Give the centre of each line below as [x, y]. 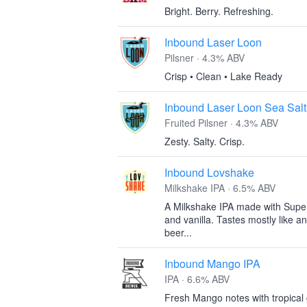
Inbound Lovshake [209, 172]
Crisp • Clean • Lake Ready [223, 76]
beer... [178, 232]
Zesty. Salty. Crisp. [205, 141]
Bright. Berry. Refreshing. [219, 11]
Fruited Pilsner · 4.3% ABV [221, 123]
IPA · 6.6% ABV [197, 279]
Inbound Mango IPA [212, 263]
